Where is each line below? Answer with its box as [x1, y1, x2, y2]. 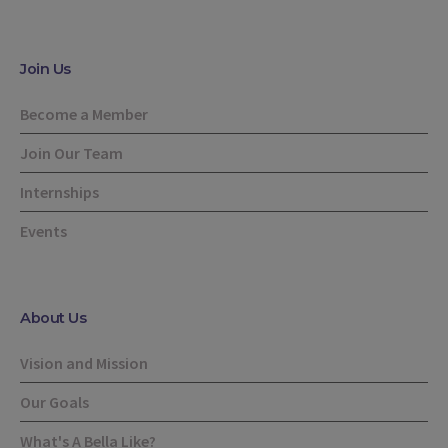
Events [20, 221, 68, 242]
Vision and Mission [20, 353, 149, 374]
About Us [20, 309, 87, 328]
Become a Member [20, 104, 149, 125]
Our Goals [20, 392, 90, 413]
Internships [20, 182, 100, 203]
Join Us [20, 60, 71, 79]
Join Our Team [20, 143, 124, 164]
